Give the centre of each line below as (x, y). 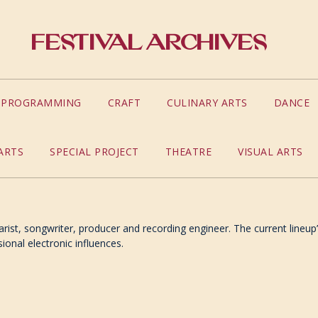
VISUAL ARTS (270, 152)
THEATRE (188, 152)
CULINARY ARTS (207, 103)
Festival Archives (148, 42)
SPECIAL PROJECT (94, 152)
